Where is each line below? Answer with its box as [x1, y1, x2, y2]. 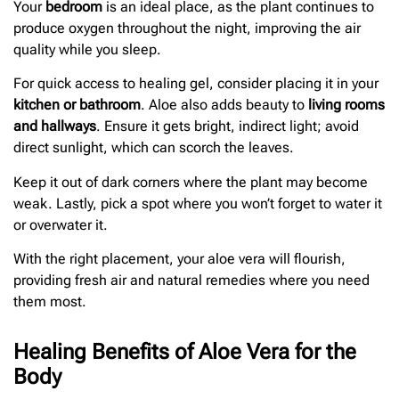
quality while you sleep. [13, 40, 161, 58]
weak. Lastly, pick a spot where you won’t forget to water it [13, 194, 382, 212]
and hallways [13, 118, 96, 135]
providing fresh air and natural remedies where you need [13, 272, 370, 289]
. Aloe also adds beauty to [141, 96, 308, 114]
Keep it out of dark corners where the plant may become [13, 173, 368, 191]
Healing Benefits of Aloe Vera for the [13, 339, 356, 365]
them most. [13, 293, 86, 311]
